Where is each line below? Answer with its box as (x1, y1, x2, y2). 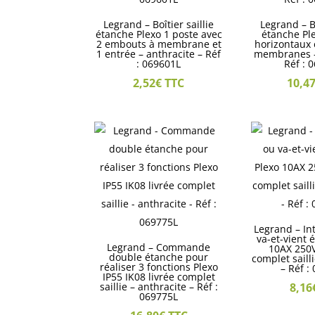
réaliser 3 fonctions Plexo (99, 259, 218, 274)
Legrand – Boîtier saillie (103, 17, 214, 31)
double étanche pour (109, 250, 209, 264)
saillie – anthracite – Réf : (99, 279, 218, 293)
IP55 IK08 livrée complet (102, 269, 215, 283)
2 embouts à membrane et (96, 37, 221, 51)
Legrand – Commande (107, 240, 211, 254)
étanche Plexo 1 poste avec (95, 27, 222, 41)
